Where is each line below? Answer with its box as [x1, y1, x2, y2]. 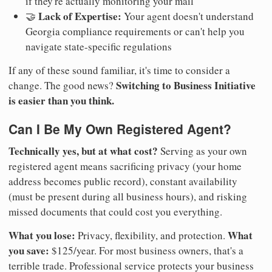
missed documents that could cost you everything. [8, 204, 222, 219]
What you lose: [8, 227, 75, 243]
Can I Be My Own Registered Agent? [8, 120, 231, 138]
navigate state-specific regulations [25, 39, 172, 54]
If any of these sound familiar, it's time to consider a [8, 63, 230, 78]
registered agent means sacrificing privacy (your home [8, 158, 242, 173]
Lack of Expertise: [38, 8, 121, 24]
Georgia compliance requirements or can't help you [25, 24, 245, 39]
